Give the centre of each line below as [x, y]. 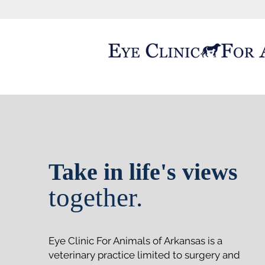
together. [95, 198]
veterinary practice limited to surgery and [144, 255]
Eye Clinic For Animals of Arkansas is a [135, 241]
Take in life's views [143, 172]
